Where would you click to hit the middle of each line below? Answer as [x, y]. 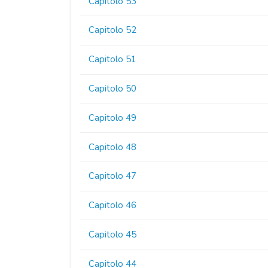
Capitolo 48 [113, 147]
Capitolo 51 [113, 60]
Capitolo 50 [113, 88]
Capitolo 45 [113, 234]
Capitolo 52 [113, 30]
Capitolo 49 [113, 118]
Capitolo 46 [113, 205]
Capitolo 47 [113, 176]
